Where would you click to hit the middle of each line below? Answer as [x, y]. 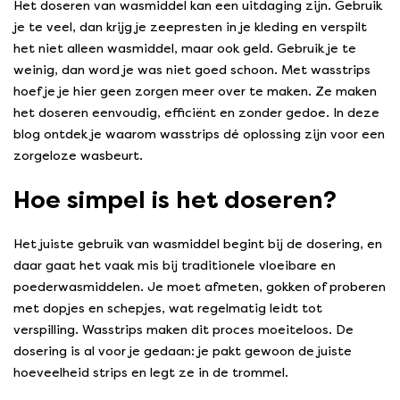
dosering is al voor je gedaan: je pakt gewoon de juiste [183, 352]
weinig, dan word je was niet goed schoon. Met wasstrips [192, 71]
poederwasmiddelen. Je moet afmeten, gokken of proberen [200, 287]
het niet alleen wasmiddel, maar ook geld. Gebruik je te [185, 49]
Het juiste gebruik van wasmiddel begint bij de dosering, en [198, 245]
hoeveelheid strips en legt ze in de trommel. [151, 373]
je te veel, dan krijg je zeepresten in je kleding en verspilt [190, 28]
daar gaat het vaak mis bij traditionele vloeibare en [175, 266]
